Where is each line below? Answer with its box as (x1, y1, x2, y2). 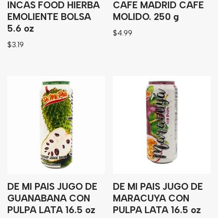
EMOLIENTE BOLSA (7, 11, 91, 22)
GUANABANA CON (7, 192, 90, 204)
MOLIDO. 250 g (113, 11, 180, 22)
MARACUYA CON (113, 192, 190, 204)
